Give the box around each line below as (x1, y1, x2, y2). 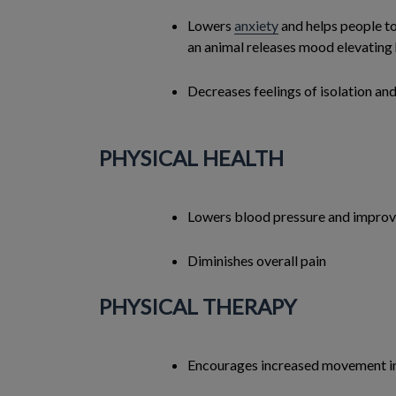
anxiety (234, 17, 278, 34)
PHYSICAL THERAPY (99, 293, 297, 319)
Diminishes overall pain (187, 252, 326, 269)
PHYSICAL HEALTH (99, 145, 284, 171)
